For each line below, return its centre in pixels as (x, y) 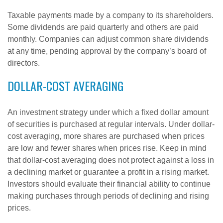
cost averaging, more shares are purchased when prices (106, 136)
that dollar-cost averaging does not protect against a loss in (111, 160)
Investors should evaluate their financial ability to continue (109, 184)
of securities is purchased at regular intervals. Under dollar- (111, 124)
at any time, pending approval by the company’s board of (107, 51)
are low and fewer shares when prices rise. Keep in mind (107, 148)
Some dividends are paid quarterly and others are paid (103, 27)
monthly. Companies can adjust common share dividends (108, 39)
